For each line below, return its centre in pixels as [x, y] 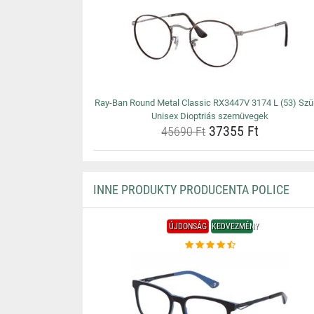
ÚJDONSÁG [188, 226]
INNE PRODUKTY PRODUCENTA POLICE [191, 190]
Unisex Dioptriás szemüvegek [210, 116]
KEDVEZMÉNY [235, 226]
